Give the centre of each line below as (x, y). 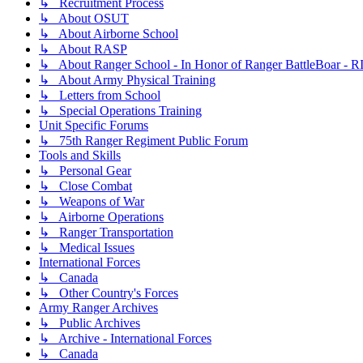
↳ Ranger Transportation (106, 233)
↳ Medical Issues (87, 248)
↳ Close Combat (85, 186)
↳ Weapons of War (92, 202)
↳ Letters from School (100, 96)
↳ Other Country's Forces (109, 293)
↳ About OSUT (84, 19)
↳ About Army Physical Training (127, 80)
